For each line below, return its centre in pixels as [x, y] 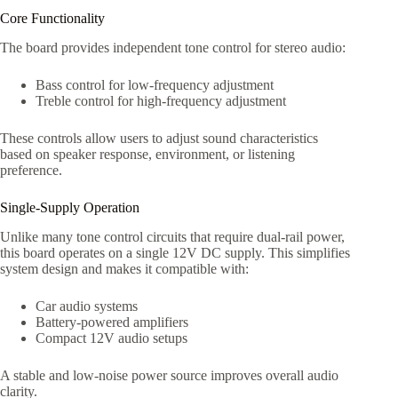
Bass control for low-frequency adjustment [155, 84]
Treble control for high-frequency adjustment [161, 100]
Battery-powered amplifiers [112, 322]
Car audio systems [87, 306]
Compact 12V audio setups [111, 338]
